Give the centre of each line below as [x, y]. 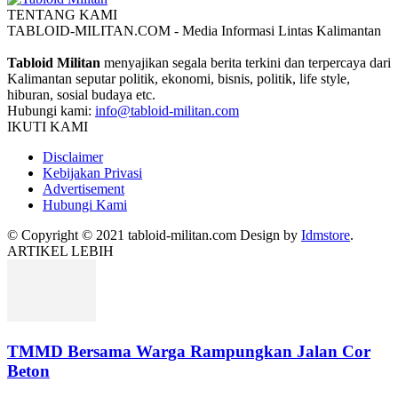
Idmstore [326, 235]
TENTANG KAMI [62, 15]
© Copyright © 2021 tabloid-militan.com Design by [154, 235]
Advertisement [84, 189]
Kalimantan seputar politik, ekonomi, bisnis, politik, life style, [179, 79]
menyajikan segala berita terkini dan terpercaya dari [246, 63]
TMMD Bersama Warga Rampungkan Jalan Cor [189, 352]
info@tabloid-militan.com [167, 111]
